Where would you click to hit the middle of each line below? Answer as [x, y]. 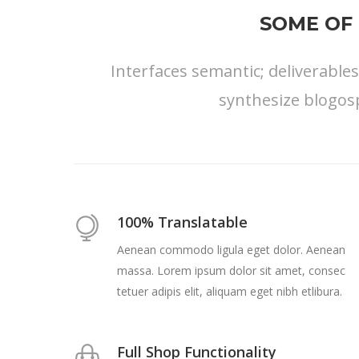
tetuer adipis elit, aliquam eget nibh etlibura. [230, 292]
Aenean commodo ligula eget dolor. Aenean [231, 250]
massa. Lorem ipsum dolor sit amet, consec [231, 271]
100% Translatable [182, 222]
